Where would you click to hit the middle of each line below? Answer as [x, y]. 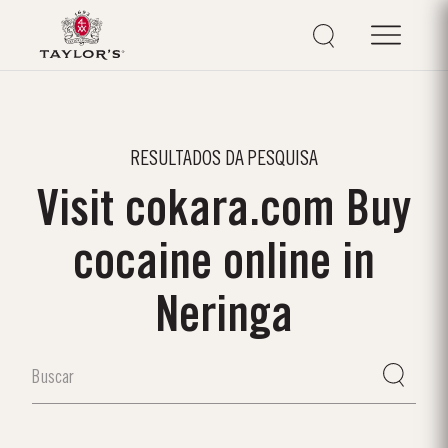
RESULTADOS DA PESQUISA [224, 159]
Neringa [224, 317]
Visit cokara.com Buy [224, 211]
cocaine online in [224, 264]
